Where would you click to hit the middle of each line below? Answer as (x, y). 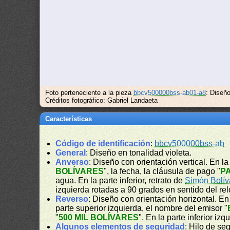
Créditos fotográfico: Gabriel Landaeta (102, 100)
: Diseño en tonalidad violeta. (139, 153)
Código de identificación (103, 143)
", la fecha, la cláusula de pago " (162, 171)
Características (69, 119)
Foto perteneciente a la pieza (90, 93)
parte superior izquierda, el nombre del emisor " (142, 208)
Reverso (72, 199)
